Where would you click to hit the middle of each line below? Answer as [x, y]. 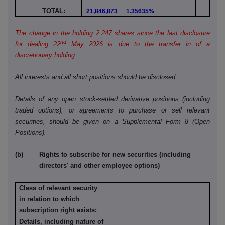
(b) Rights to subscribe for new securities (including [103, 155]
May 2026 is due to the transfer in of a [138, 44]
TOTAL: [48, 11]
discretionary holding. [46, 55]
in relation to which [49, 199]
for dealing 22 [38, 44]
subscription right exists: [58, 210]
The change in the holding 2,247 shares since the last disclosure [113, 33]
